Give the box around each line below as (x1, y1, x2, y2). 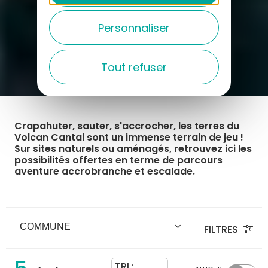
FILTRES (204, 222, 240, 236)
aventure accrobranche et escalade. (14, 165, 197, 179)
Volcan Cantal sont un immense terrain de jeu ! (14, 130, 243, 145)
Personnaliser (98, 20, 170, 35)
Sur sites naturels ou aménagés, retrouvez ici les (14, 142, 252, 156)
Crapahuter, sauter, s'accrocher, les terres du (14, 119, 239, 133)
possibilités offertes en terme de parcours (14, 153, 223, 167)
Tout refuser (101, 59, 167, 75)
